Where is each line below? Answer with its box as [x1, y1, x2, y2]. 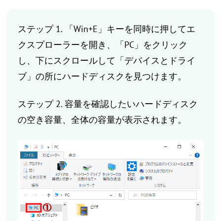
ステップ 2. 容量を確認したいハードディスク [18, 98, 198, 110]
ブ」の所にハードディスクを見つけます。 [18, 71, 186, 82]
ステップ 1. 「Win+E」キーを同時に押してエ [18, 23, 195, 35]
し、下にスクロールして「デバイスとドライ [18, 55, 195, 67]
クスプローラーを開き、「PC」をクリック [18, 39, 187, 51]
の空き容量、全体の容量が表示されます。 [18, 114, 186, 126]
